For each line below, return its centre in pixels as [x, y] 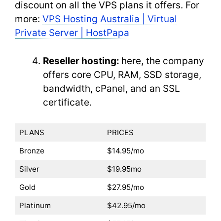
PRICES [121, 132]
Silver [30, 169]
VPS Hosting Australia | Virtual [110, 19]
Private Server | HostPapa [72, 33]
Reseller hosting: [82, 61]
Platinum [36, 205]
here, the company [163, 61]
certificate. [67, 102]
